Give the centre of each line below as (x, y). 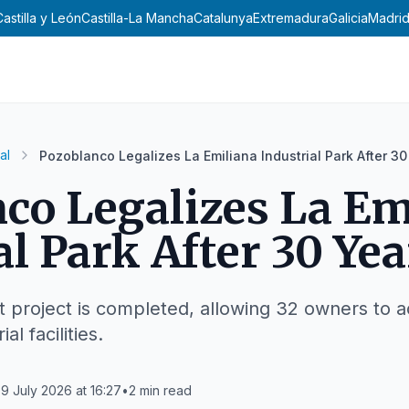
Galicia (348, 18)
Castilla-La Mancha (137, 18)
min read (166, 390)
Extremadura (291, 18)
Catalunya (223, 18)
